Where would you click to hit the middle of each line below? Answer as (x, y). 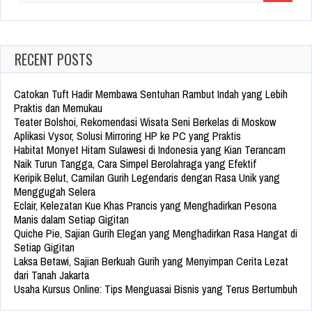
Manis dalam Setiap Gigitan (71, 220)
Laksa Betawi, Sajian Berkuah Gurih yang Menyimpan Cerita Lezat (151, 262)
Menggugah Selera (55, 192)
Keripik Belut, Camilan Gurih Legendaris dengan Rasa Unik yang (147, 178)
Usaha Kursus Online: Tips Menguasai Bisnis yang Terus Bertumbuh (156, 289)
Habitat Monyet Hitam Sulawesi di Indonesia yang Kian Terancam (150, 150)
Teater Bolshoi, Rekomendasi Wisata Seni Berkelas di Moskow (145, 122)
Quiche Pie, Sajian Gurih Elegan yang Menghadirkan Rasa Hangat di (156, 234)
